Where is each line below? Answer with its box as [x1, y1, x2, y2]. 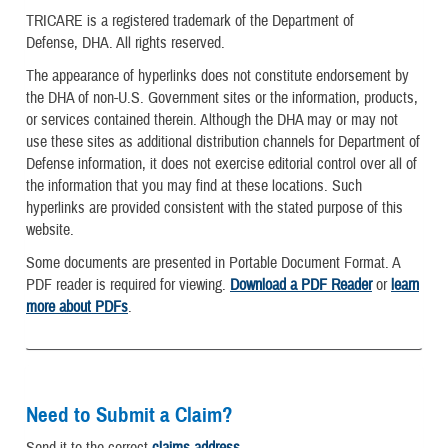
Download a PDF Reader [230, 275, 372, 296]
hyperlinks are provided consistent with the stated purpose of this [26, 198, 403, 218]
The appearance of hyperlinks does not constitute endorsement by [26, 66, 409, 86]
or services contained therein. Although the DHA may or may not [26, 110, 398, 130]
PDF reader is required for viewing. [26, 275, 230, 296]
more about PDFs [26, 297, 128, 318]
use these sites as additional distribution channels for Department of [26, 132, 420, 152]
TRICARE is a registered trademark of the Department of [26, 10, 354, 31]
